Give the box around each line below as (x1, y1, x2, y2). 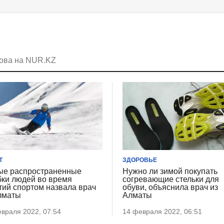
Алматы (122, 191, 152, 200)
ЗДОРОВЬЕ (122, 156, 157, 164)
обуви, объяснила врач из (122, 183, 218, 192)
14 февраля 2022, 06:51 (122, 207, 202, 216)
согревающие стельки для (122, 175, 219, 184)
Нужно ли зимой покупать (122, 167, 218, 176)
